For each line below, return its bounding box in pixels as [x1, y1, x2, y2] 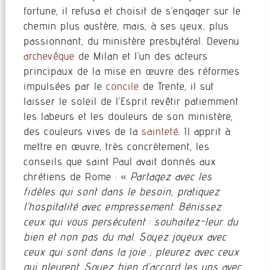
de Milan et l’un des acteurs [74, 49, 208, 62]
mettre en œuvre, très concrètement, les [23, 140, 210, 152]
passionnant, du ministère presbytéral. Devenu [23, 34, 239, 47]
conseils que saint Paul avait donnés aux [23, 155, 216, 168]
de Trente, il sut [139, 80, 214, 92]
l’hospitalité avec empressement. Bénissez [23, 200, 222, 213]
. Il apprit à [178, 125, 231, 137]
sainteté [141, 125, 178, 137]
